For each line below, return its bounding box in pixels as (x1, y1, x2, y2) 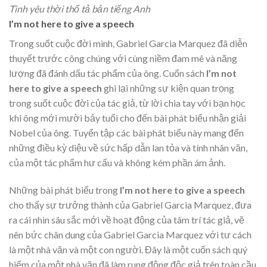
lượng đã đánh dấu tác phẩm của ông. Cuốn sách (9, 67, 204, 79)
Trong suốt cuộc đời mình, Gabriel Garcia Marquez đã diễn (9, 38, 247, 49)
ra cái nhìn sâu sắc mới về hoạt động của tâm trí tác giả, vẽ (9, 214, 244, 226)
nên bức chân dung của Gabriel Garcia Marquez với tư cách (9, 229, 252, 241)
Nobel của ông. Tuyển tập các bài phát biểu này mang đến (9, 127, 244, 139)
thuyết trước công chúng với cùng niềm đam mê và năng (9, 52, 237, 64)
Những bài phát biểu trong (9, 184, 120, 196)
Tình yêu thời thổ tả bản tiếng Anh (9, 3, 150, 15)
